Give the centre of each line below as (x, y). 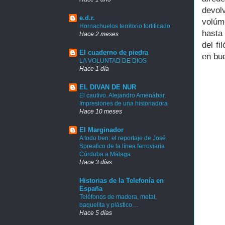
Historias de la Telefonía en (122, 180)
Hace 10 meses (101, 111)
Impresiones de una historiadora (124, 103)
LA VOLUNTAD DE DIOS (113, 61)
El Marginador (101, 130)
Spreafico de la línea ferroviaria (122, 146)
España (91, 188)
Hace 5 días (96, 212)
